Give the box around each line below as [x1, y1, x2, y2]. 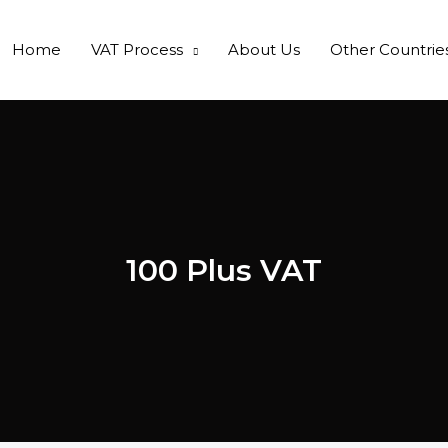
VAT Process [91, 40, 183, 59]
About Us [228, 40, 300, 59]
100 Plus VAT [126, 252, 322, 289]
